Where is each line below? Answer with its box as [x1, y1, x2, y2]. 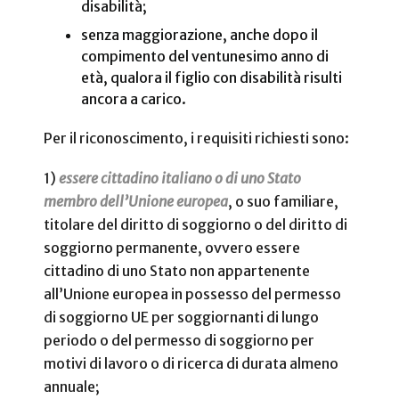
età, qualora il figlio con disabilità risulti [80, 68, 342, 86]
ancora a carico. [80, 89, 186, 108]
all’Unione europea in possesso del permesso [44, 285, 341, 303]
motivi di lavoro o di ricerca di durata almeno [44, 354, 338, 372]
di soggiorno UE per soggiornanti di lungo [44, 308, 319, 326]
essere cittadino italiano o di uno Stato [59, 169, 301, 187]
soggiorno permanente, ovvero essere [44, 239, 300, 256]
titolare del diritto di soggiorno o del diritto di [44, 216, 347, 233]
